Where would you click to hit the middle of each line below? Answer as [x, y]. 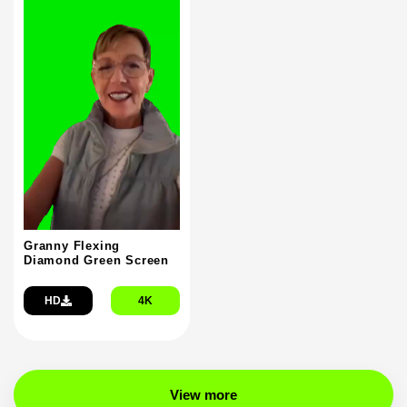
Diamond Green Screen [97, 261]
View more [203, 395]
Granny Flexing [72, 246]
